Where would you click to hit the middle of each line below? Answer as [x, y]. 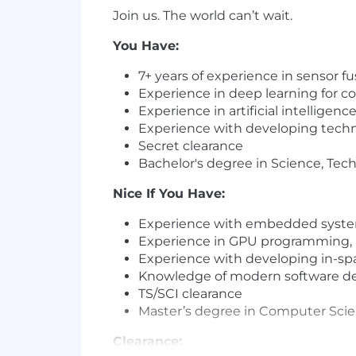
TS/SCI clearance [190, 294]
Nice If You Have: [169, 193]
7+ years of [172, 76]
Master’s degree [190, 311]
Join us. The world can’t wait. [204, 15]
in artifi [234, 111]
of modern [248, 276]
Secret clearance [191, 146]
